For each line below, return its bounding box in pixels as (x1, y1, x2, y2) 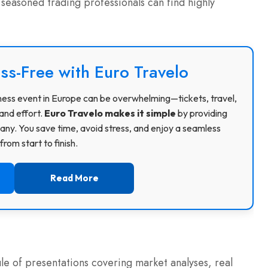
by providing (175, 107, 227, 120)
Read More (50, 172, 99, 184)
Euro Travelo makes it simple (44, 107, 176, 120)
